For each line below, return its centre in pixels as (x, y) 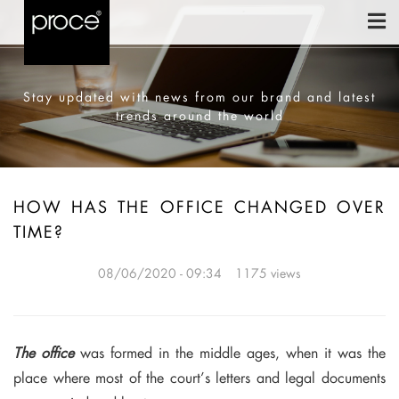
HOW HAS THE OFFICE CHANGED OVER (199, 207)
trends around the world (199, 115)
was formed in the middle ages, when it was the (230, 353)
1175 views (268, 273)
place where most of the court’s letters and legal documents (199, 378)
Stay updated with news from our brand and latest (199, 97)
